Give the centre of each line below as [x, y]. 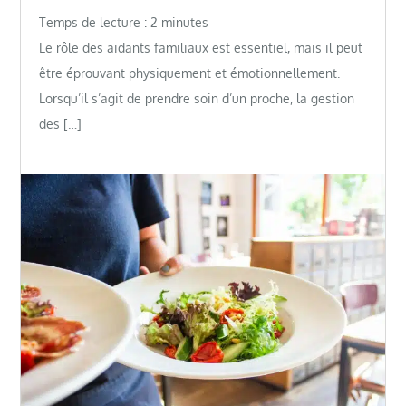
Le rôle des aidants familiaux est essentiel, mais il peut [201, 48]
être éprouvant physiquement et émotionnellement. [190, 73]
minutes [185, 23]
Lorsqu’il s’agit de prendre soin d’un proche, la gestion [197, 99]
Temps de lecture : [95, 23]
